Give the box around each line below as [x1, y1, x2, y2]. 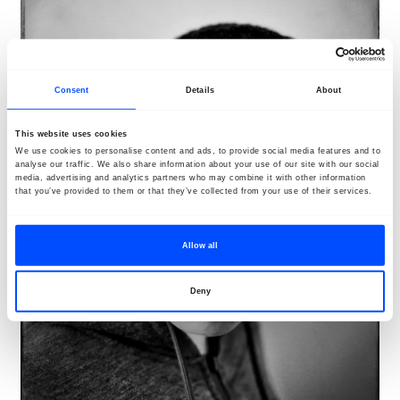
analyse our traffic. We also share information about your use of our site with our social [15, 160, 379, 170]
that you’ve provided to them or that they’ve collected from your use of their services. [15, 187, 372, 196]
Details [186, 85, 214, 95]
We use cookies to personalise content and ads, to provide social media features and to [15, 146, 381, 156]
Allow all [182, 240, 218, 250]
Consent [54, 85, 89, 95]
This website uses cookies [15, 129, 128, 138]
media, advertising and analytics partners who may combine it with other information [15, 173, 366, 183]
